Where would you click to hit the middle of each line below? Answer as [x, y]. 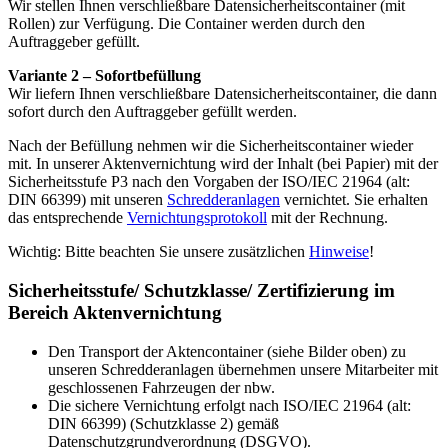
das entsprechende [67, 218]
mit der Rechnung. [327, 218]
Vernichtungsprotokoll [197, 218]
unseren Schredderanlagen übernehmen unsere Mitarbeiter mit [243, 369]
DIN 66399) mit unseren [87, 200]
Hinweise [339, 252]
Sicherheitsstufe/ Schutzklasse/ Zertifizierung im [201, 290]
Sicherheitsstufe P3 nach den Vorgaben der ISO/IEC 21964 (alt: [209, 182]
